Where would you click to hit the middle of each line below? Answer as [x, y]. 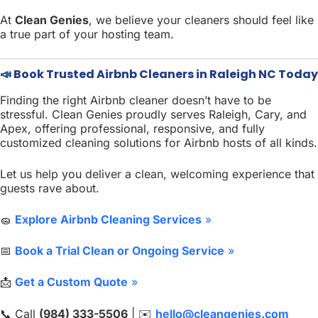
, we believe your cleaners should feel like [201, 20]
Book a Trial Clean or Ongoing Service [120, 251]
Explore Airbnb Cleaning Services [108, 220]
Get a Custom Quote [71, 282]
